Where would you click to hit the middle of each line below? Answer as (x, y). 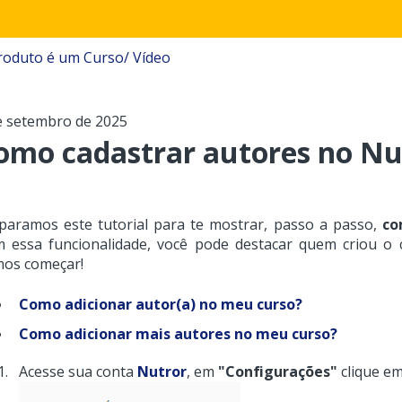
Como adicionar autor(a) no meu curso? (160, 304)
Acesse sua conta (78, 371)
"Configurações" (277, 371)
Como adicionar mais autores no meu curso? (178, 333)
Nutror (162, 371)
